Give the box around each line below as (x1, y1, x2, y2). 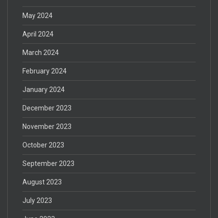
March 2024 (22, 49, 59, 57)
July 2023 (22, 197, 52, 205)
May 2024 (22, 12, 53, 20)
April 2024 (22, 30, 54, 38)
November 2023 (22, 123, 72, 131)
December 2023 (22, 104, 72, 112)
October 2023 (22, 141, 64, 149)
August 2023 (22, 178, 62, 186)
